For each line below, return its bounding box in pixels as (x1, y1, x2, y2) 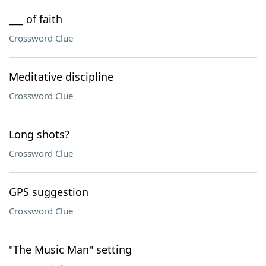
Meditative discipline (9, 69, 113, 84)
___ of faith (9, 12, 62, 26)
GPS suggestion (9, 185, 88, 199)
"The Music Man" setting (9, 242, 132, 256)
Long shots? (9, 127, 69, 141)
